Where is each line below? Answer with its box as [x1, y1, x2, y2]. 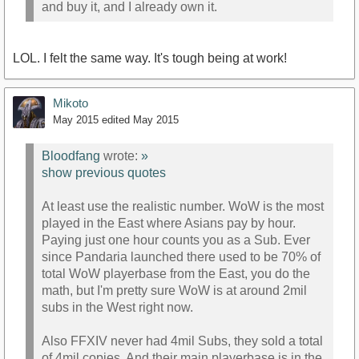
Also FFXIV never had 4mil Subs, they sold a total [42, 333, 323, 348]
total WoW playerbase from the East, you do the [42, 266, 310, 280]
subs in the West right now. [42, 300, 193, 314]
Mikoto [53, 96, 88, 111]
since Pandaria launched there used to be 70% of [42, 249, 321, 264]
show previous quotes [42, 165, 166, 179]
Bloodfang [42, 148, 100, 163]
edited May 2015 [102, 114, 179, 127]
